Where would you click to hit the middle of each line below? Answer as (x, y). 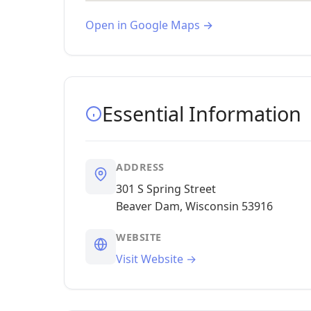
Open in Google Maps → (149, 25)
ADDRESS (140, 167)
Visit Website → (156, 259)
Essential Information (202, 114)
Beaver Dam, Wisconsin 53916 (194, 206)
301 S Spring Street (166, 189)
